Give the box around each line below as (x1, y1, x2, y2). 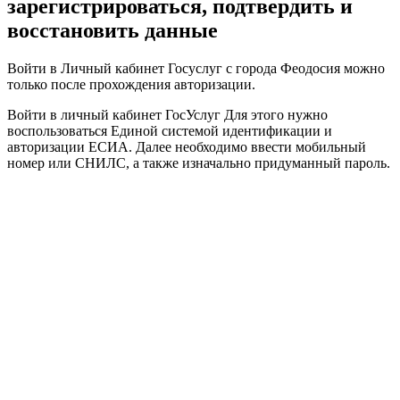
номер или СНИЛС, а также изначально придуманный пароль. (7, 154, 390, 171)
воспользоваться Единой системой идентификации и (7, 122, 332, 138)
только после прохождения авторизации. (7, 76, 255, 92)
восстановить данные (7, 18, 218, 42)
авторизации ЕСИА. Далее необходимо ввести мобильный (7, 138, 366, 154)
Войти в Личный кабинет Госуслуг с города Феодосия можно (7, 60, 385, 76)
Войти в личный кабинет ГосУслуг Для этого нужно (7, 106, 328, 122)
